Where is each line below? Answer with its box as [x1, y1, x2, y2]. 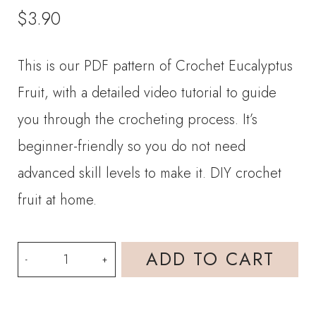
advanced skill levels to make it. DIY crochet [18, 162, 282, 183]
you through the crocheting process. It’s [18, 109, 258, 130]
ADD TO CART [145, 246, 274, 272]
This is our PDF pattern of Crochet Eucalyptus [18, 55, 293, 76]
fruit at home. [18, 189, 97, 210]
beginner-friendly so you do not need [18, 135, 246, 157]
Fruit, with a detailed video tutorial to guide [18, 82, 277, 103]
